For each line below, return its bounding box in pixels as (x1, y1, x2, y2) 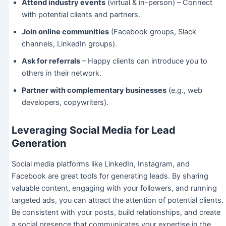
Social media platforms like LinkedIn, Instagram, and (11, 159, 190, 169)
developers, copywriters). (21, 98, 108, 107)
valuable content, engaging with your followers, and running (11, 184, 217, 193)
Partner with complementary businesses (21, 86, 166, 95)
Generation (11, 137, 66, 150)
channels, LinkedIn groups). (21, 39, 117, 49)
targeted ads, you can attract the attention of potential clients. (11, 196, 223, 205)
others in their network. (21, 69, 101, 78)
